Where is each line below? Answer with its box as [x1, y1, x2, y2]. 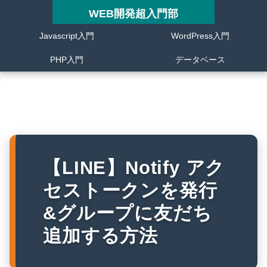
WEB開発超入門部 [89, 7, 178, 20]
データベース [175, 55, 225, 64]
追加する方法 [43, 225, 158, 246]
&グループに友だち [43, 202, 212, 223]
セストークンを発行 [43, 179, 218, 201]
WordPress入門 [171, 31, 229, 41]
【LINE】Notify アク [43, 157, 225, 178]
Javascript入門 [39, 31, 94, 41]
